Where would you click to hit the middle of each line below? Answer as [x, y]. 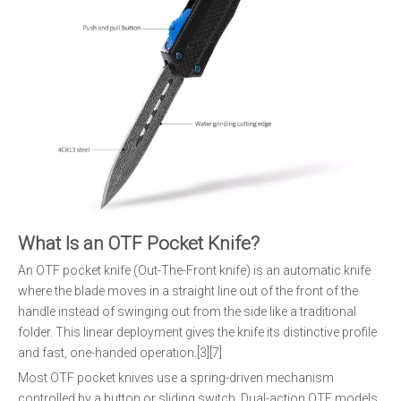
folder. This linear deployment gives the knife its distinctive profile [197, 332]
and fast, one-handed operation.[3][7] [120, 353]
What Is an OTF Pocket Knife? [139, 243]
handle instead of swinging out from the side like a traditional [187, 311]
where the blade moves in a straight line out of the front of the [188, 291]
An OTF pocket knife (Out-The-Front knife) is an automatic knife [194, 270]
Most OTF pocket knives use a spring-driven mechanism [176, 378]
